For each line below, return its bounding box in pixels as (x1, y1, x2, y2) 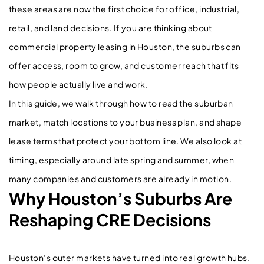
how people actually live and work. (9, 78, 148, 90)
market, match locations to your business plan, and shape (9, 116, 242, 127)
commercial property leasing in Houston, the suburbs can (9, 41, 241, 52)
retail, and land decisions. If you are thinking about (9, 22, 212, 33)
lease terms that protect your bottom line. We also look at (9, 135, 242, 146)
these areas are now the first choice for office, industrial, (9, 3, 240, 14)
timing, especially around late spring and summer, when (9, 154, 235, 165)
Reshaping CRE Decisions (9, 209, 211, 230)
